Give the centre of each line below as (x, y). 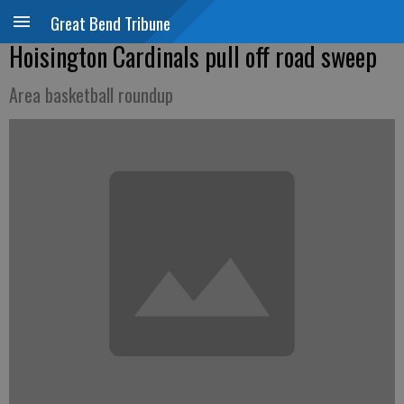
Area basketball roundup (91, 95)
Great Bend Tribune (110, 23)
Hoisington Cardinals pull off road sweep (193, 56)
